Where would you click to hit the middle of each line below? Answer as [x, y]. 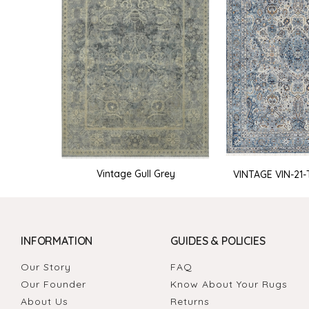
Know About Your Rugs [229, 285]
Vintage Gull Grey [136, 173]
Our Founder [53, 285]
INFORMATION [57, 241]
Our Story [46, 267]
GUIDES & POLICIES [218, 241]
